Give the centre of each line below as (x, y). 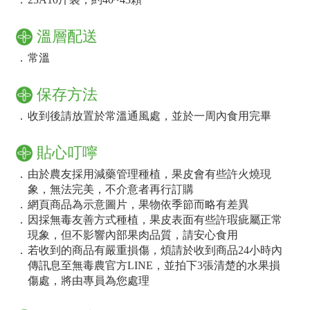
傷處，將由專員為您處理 (89, 281)
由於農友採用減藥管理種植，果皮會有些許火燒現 (150, 174)
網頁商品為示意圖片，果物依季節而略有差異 (139, 205)
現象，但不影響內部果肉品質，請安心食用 (133, 235)
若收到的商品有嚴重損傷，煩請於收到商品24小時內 (155, 250)
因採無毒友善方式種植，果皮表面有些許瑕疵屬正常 (155, 220)
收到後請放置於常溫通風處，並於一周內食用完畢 (150, 116)
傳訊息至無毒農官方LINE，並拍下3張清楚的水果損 (154, 266)
